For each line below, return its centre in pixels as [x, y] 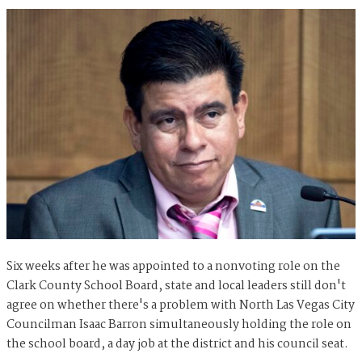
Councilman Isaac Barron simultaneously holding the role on [179, 325]
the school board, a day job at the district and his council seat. [177, 345]
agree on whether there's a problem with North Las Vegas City [181, 306]
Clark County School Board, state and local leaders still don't [176, 286]
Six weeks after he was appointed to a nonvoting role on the [173, 267]
